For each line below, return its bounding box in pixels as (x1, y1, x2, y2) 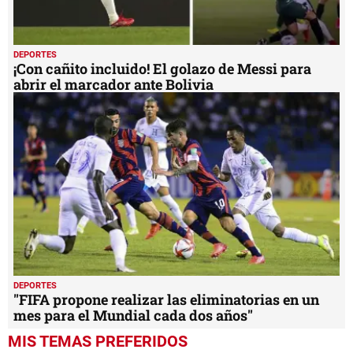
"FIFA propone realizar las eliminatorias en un (13, 290, 319, 310)
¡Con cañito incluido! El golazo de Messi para (13, 59, 311, 79)
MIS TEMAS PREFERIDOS (8, 332, 188, 351)
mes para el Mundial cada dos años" (13, 306, 253, 325)
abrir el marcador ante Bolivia (13, 75, 214, 95)
